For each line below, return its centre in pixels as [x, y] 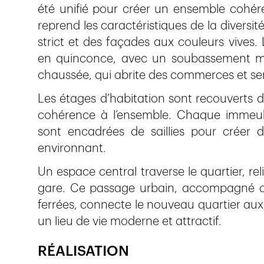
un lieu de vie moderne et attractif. [130, 222]
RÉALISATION [83, 252]
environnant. [72, 148]
